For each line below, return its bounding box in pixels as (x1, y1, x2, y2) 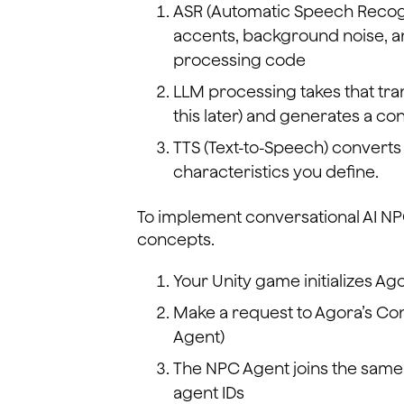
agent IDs (173, 382, 244, 402)
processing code (173, 50, 306, 69)
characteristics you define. (173, 161, 379, 181)
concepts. (137, 229, 215, 249)
